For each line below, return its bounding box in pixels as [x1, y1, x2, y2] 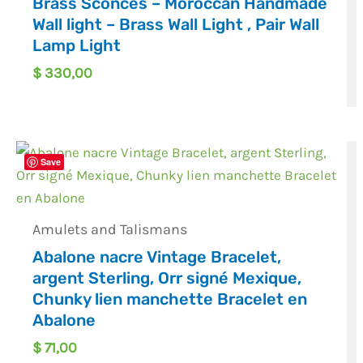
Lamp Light [32, 36, 122, 56]
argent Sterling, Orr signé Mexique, [32, 267, 302, 288]
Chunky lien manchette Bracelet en [32, 288, 308, 309]
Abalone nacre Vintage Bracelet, [32, 246, 282, 267]
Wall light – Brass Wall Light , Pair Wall [32, 15, 320, 35]
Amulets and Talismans [32, 220, 188, 238]
